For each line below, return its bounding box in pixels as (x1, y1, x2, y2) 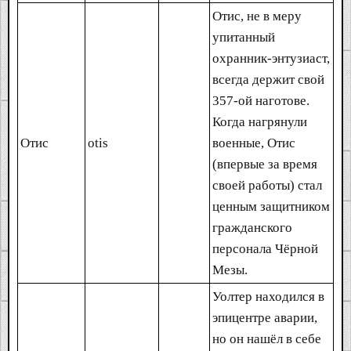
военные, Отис (212, 135, 295, 150)
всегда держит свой (212, 71, 324, 87)
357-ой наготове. (212, 92, 309, 108)
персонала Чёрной (212, 241, 318, 256)
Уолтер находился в (212, 288, 324, 304)
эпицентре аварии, (212, 309, 317, 325)
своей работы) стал (212, 177, 322, 193)
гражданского (212, 219, 292, 235)
